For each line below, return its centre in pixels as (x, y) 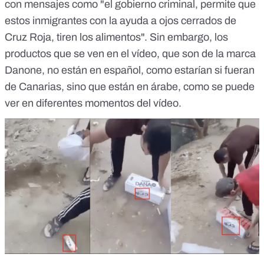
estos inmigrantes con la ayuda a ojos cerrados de (121, 21)
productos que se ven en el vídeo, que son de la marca (130, 54)
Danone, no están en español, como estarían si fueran (130, 70)
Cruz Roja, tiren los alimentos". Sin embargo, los (116, 37)
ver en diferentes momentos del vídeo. (93, 103)
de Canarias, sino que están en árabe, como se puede (130, 87)
